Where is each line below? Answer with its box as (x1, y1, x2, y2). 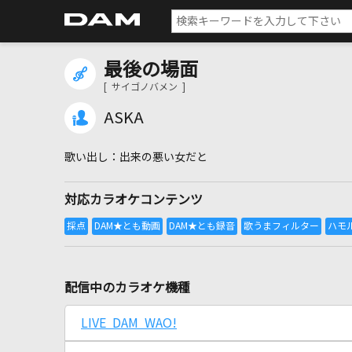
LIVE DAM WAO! (81, 317, 177, 329)
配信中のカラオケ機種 (64, 281, 190, 294)
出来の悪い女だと (119, 152, 207, 163)
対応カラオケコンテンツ (64, 193, 203, 206)
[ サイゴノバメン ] (104, 82, 185, 92)
